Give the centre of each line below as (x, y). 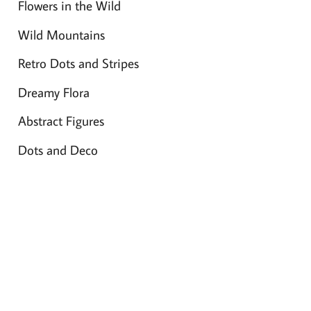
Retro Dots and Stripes (78, 63)
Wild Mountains (61, 34)
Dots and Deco (58, 149)
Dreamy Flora (53, 92)
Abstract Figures (61, 121)
